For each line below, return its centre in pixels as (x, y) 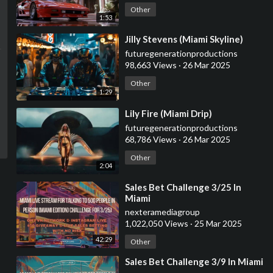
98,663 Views (151, 65)
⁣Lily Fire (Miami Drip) (168, 113)
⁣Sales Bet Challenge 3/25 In (183, 187)
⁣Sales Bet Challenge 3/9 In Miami (194, 261)
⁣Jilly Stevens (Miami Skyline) (184, 39)
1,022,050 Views (157, 223)
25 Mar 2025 (217, 223)
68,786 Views (151, 139)
